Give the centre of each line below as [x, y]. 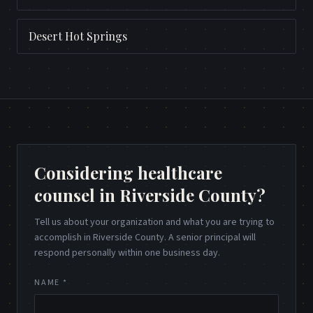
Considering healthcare [128, 173]
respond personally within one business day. [127, 253]
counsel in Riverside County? [150, 195]
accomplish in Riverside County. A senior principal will [145, 238]
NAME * [51, 283]
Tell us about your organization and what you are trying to [154, 223]
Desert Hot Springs [78, 36]
